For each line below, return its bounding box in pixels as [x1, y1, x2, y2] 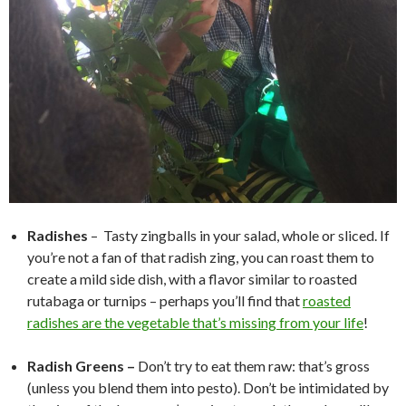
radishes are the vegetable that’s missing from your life [27, 314, 363, 332]
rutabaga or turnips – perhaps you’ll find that [27, 292, 303, 310]
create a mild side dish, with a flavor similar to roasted [27, 270, 357, 288]
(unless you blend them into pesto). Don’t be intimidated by [27, 379, 389, 397]
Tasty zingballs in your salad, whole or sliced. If [103, 227, 390, 245]
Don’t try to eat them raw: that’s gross [138, 357, 370, 375]
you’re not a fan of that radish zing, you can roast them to [27, 248, 374, 266]
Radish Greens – [27, 357, 138, 375]
